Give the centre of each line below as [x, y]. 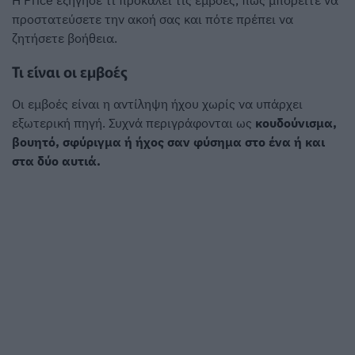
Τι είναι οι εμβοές [70, 71]
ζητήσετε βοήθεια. [65, 38]
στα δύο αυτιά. [56, 161]
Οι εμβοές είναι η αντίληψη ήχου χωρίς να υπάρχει [157, 104]
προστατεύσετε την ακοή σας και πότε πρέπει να [153, 19]
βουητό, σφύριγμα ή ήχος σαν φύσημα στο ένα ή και [168, 142]
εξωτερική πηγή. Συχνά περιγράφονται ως [134, 123]
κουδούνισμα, [296, 123]
